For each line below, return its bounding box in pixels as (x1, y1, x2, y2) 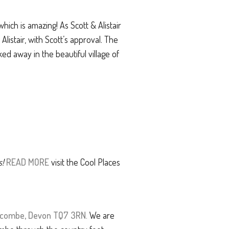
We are (87, 210, 114, 221)
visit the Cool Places (49, 156, 120, 168)
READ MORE (6, 156, 49, 168)
